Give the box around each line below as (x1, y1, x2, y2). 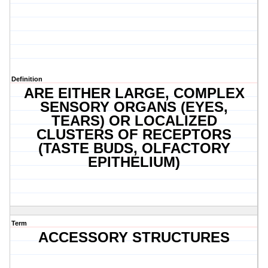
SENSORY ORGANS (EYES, (40, 99, 229, 115)
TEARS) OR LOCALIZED (51, 112, 217, 129)
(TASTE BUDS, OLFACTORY (38, 140, 230, 157)
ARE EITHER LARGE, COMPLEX (23, 85, 245, 102)
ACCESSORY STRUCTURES (38, 229, 230, 246)
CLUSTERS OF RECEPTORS (36, 126, 232, 143)
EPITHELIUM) (88, 154, 181, 170)
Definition (11, 75, 42, 83)
